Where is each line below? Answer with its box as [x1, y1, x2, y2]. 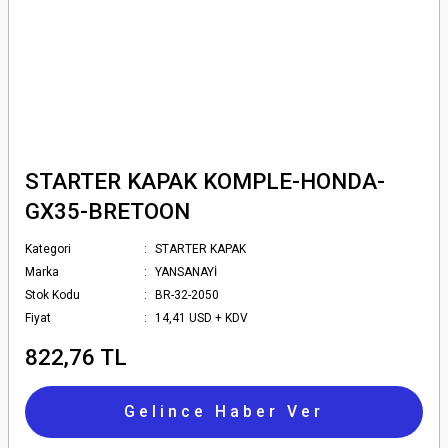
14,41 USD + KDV [155, 311, 249, 325]
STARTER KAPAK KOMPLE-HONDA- [25, 168, 385, 194]
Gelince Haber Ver [124, 402, 324, 421]
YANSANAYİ [155, 265, 218, 279]
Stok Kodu [25, 288, 80, 302]
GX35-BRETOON [25, 198, 190, 224]
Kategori [25, 242, 71, 256]
